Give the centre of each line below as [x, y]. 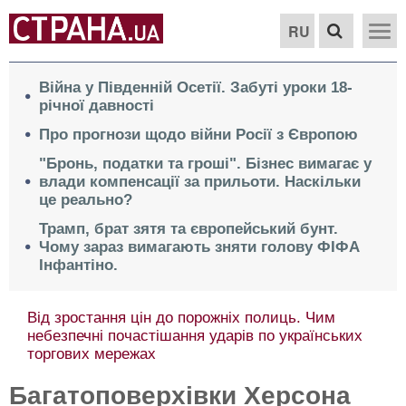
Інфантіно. [78, 265]
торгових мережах [91, 354]
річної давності [97, 106]
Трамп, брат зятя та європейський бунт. [188, 229]
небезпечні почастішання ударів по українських [194, 336]
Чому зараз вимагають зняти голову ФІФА [199, 247]
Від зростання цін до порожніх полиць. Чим [181, 318]
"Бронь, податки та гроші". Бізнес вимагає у [205, 164]
